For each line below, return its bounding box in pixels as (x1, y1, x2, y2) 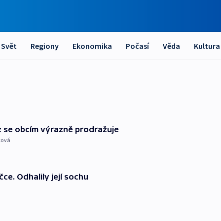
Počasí (126, 41, 149, 51)
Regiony (31, 41, 59, 51)
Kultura (194, 41, 220, 51)
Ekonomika (73, 41, 112, 51)
